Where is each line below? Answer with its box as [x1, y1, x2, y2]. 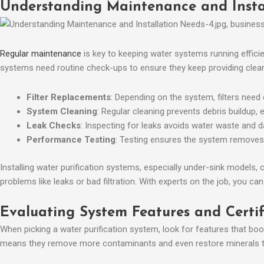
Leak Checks [27, 120, 81, 131]
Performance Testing [27, 134, 115, 146]
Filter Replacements [27, 92, 111, 103]
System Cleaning [27, 106, 97, 117]
